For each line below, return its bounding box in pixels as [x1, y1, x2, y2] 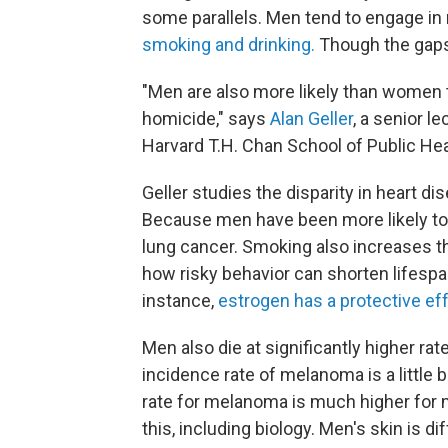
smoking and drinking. [142, 34, 319, 56]
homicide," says [142, 108, 270, 130]
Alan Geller [270, 108, 353, 130]
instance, [142, 290, 214, 312]
